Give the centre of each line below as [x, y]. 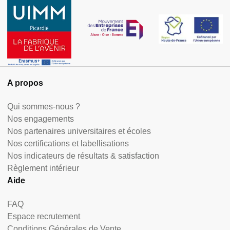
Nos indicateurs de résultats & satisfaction [83, 156]
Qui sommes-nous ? [44, 107]
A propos [25, 83]
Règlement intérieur [43, 168]
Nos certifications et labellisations [68, 144]
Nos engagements [41, 119]
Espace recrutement [44, 217]
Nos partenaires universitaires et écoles [79, 131]
